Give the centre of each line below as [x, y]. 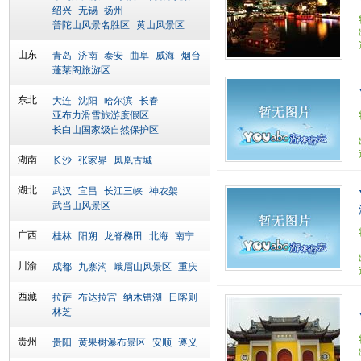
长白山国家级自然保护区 [106, 130]
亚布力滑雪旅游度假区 [101, 115]
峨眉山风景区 [143, 267]
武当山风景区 [81, 205]
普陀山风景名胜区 [91, 25]
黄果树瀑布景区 [112, 342]
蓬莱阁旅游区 [81, 70]
